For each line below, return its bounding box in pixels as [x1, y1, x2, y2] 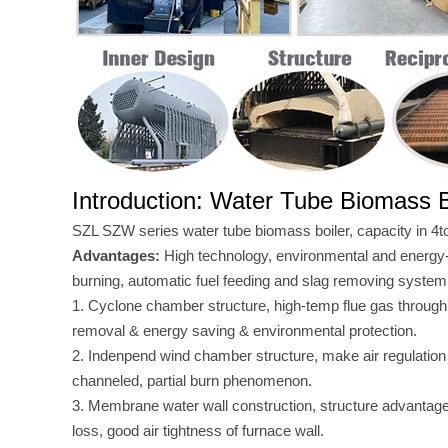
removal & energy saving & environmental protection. [72, 322, 417, 339]
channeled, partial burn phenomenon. [72, 372, 312, 389]
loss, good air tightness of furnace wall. [72, 422, 324, 439]
